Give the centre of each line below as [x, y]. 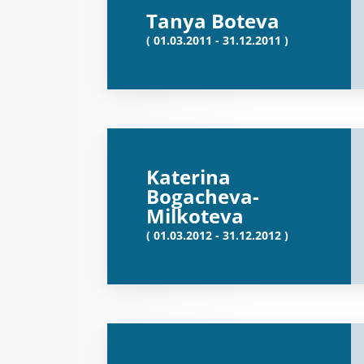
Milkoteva [195, 216]
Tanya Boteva [213, 21]
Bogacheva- [203, 196]
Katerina [188, 177]
